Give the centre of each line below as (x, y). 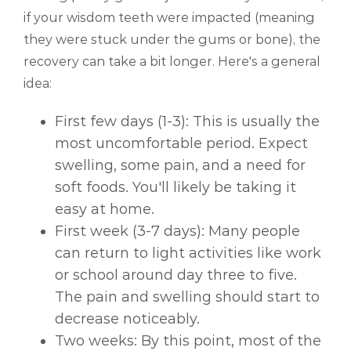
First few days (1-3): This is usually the (187, 122)
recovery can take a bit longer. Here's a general (172, 62)
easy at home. (105, 210)
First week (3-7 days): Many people (177, 232)
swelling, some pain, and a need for (180, 166)
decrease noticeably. (127, 319)
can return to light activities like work (188, 253)
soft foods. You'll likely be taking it (175, 188)
